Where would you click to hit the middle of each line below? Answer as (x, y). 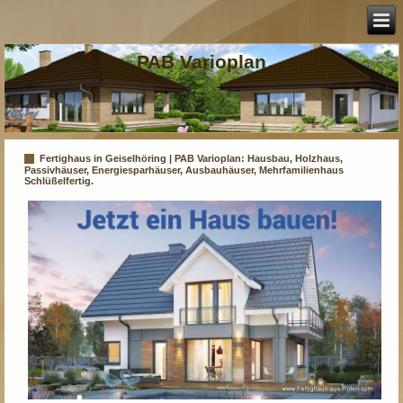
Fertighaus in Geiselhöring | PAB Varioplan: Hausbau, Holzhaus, (192, 159)
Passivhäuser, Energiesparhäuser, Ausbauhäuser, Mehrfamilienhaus (184, 170)
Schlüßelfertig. (59, 181)
